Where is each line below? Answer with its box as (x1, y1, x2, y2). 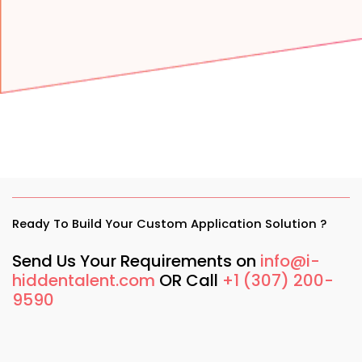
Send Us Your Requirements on (12, 249, 260, 272)
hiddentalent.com (12, 268, 155, 292)
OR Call (155, 268, 222, 292)
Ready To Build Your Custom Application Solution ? (12, 215, 326, 232)
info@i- (260, 249, 320, 272)
